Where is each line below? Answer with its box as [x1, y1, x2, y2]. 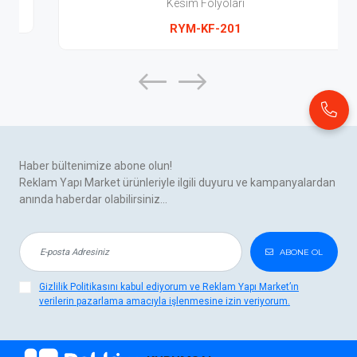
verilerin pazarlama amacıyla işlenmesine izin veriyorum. [38, 296, 290, 307]
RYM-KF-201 [142, 22, 214, 36]
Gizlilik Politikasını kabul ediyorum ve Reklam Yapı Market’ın [38, 281, 299, 292]
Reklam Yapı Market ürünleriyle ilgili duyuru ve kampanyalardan [18, 176, 335, 189]
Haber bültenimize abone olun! [18, 159, 172, 172]
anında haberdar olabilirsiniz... [18, 193, 167, 206]
